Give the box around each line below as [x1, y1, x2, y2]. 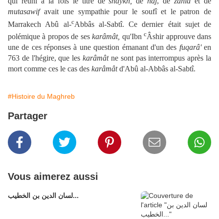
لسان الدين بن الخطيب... [73, 191, 79, 199]
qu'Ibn [120, 32, 144, 41]
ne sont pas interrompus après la [109, 53, 212, 62]
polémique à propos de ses [8, 32, 92, 41]
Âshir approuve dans [147, 32, 212, 41]
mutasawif [8, 7, 40, 16]
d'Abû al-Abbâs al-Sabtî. [117, 64, 196, 73]
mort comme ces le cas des [8, 64, 91, 73]
